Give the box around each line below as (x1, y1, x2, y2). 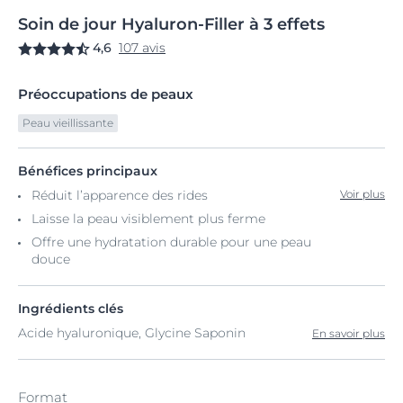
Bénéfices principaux (18, 163, 157, 179)
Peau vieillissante (22, 116, 113, 130)
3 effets (259, 14, 325, 34)
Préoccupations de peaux (18, 85, 193, 103)
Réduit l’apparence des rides (31, 187, 208, 203)
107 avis (119, 40, 166, 56)
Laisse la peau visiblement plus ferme (31, 210, 265, 227)
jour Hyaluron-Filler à (84, 14, 259, 34)
